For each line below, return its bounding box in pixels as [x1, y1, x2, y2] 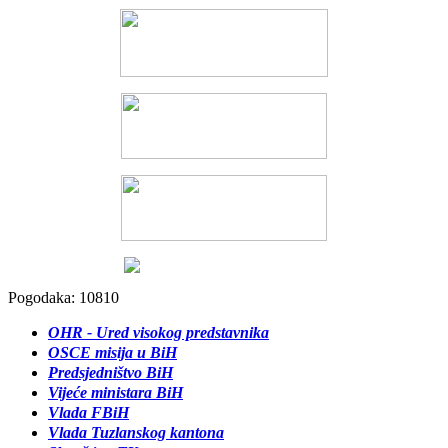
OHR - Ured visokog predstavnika [48, 324, 269, 341]
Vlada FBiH [48, 404, 129, 421]
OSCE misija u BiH [48, 344, 177, 361]
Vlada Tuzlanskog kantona [48, 424, 224, 441]
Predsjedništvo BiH [48, 364, 173, 381]
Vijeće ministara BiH [48, 384, 183, 401]
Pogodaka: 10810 [8, 289, 119, 306]
